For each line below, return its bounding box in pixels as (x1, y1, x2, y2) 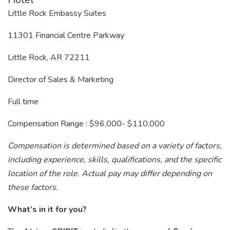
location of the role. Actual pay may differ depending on (8, 168, 212, 179)
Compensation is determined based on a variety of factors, (8, 140, 222, 151)
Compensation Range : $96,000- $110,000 (8, 118, 165, 129)
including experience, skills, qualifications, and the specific (8, 154, 221, 165)
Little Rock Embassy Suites (8, 8, 106, 19)
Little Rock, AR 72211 (8, 52, 90, 63)
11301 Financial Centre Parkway (8, 30, 124, 41)
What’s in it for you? (8, 204, 87, 215)
